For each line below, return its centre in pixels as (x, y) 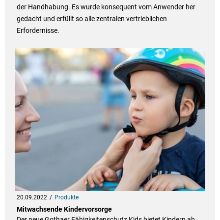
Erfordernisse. (38, 31)
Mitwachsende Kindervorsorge (64, 209)
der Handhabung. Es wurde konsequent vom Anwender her (106, 7)
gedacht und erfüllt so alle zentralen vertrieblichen (92, 19)
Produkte (66, 198)
